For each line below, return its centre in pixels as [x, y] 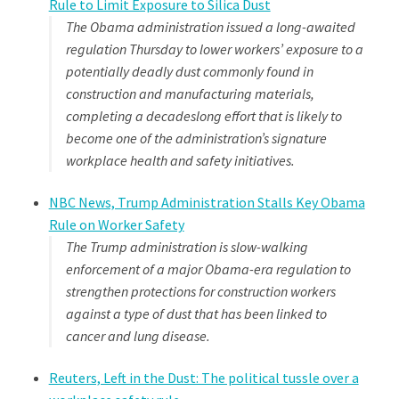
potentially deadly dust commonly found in [189, 71]
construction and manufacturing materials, [190, 93]
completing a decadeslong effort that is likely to [204, 115]
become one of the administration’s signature [196, 138]
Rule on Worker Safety [116, 225]
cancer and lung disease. [138, 336]
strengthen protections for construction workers [200, 292]
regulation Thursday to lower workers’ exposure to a [214, 49]
